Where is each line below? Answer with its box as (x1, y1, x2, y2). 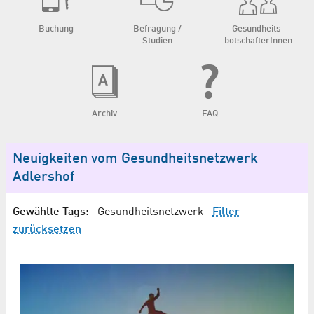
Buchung (39, 24, 74, 34)
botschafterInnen (224, 36, 292, 46)
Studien (142, 36, 172, 46)
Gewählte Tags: (13, 206, 89, 218)
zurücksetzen (13, 224, 81, 235)
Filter (212, 206, 240, 218)
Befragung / (132, 24, 182, 34)
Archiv (92, 109, 117, 118)
